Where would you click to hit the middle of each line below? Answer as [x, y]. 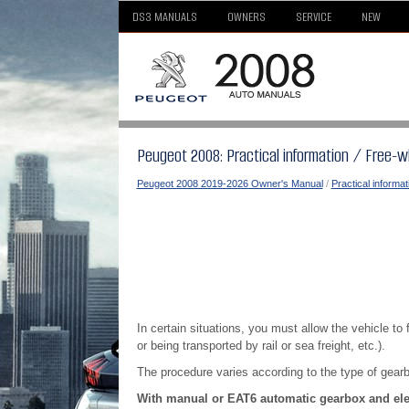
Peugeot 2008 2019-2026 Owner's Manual [230, 184]
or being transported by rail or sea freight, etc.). [261, 346]
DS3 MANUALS [164, 17]
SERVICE [313, 17]
